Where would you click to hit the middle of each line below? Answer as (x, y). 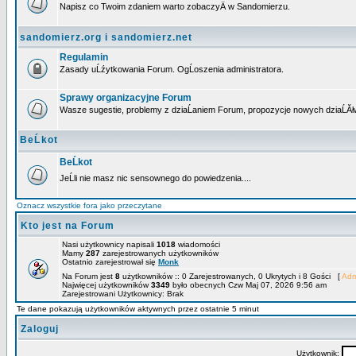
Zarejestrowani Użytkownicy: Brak (123, 294)
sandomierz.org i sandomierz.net (106, 37)
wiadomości (198, 244)
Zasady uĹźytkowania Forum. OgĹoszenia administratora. (172, 69)
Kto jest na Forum (68, 226)
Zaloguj (40, 329)
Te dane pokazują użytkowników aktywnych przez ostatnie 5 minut (138, 309)
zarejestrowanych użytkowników (159, 253)
